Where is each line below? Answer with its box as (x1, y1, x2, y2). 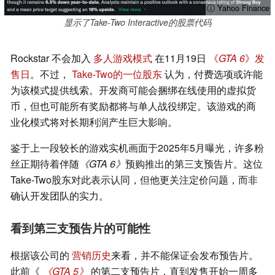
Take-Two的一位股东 (72, 67, 162, 82)
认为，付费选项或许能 (162, 67, 263, 82)
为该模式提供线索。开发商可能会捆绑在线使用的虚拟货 (10, 83, 256, 98)
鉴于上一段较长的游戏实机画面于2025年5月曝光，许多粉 (10, 141, 264, 155)
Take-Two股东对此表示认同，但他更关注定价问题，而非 (10, 172, 258, 187)
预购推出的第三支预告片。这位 (125, 157, 263, 171)
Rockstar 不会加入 (10, 51, 93, 66)
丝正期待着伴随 (10, 157, 79, 171)
